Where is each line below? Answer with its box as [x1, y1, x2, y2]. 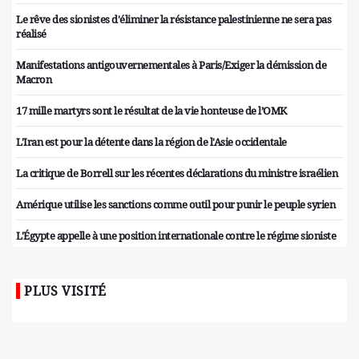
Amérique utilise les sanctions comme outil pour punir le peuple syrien [16, 197, 335, 212]
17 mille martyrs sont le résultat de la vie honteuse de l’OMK [16, 103, 287, 119]
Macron [16, 72, 51, 87]
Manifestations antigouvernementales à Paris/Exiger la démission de [16, 58, 326, 73]
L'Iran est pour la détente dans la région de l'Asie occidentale [16, 135, 287, 150]
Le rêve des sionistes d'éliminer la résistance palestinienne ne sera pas [16, 12, 331, 27]
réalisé [16, 26, 46, 42]
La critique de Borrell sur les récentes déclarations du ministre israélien [16, 166, 337, 181]
